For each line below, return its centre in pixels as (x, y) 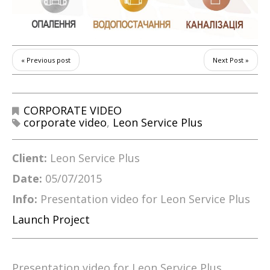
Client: (30, 158)
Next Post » (231, 60)
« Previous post (46, 60)
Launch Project (51, 219)
